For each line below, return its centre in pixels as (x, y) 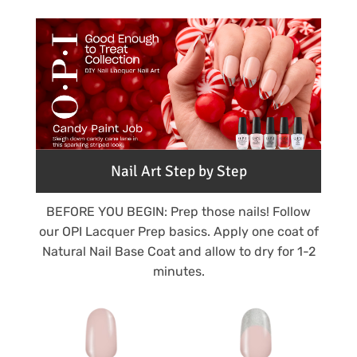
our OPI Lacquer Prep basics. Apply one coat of (178, 232)
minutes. (178, 272)
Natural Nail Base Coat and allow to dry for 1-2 (178, 252)
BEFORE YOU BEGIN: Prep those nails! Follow (178, 212)
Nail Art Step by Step (178, 172)
